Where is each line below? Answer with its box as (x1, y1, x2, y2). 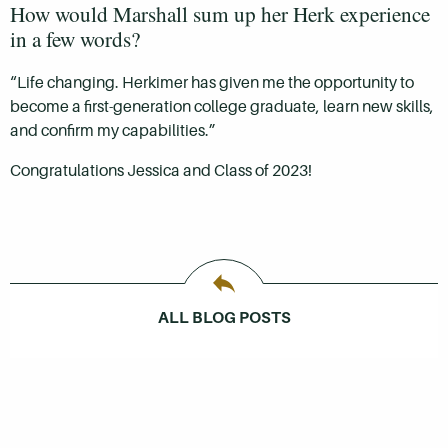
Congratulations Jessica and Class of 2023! (10, 161, 312, 181)
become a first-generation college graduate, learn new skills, (10, 97, 434, 117)
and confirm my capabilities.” (10, 121, 222, 141)
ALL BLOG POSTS (157, 308, 291, 328)
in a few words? (10, 25, 140, 54)
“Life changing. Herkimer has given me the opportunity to (10, 73, 414, 93)
